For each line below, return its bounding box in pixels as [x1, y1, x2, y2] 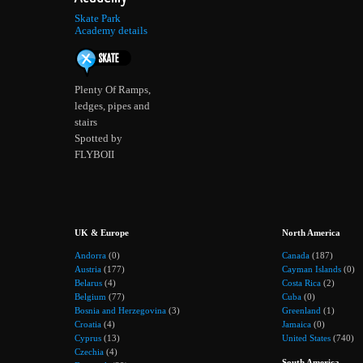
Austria [75, 264, 101, 275]
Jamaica [282, 319, 311, 330]
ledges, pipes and [75, 100, 150, 113]
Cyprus [75, 333, 101, 344]
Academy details [75, 25, 147, 37]
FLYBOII [75, 149, 114, 161]
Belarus [75, 278, 102, 288]
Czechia [75, 347, 104, 357]
